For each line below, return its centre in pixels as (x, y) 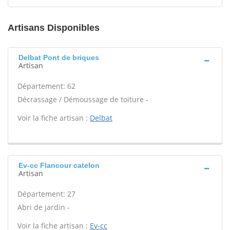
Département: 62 (46, 86)
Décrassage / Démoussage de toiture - (83, 99)
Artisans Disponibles (54, 28)
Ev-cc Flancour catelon (59, 165)
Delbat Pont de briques (59, 57)
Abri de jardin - (44, 207)
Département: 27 (46, 194)
